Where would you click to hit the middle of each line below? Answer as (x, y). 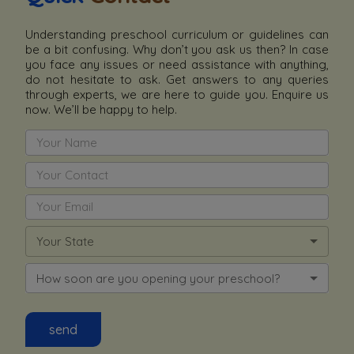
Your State (65, 242)
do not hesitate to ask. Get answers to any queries (177, 80)
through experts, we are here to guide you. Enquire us (177, 95)
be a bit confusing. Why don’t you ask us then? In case (177, 50)
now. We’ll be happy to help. (101, 110)
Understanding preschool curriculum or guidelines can (177, 35)
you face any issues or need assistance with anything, (177, 65)
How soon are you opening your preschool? (158, 278)
